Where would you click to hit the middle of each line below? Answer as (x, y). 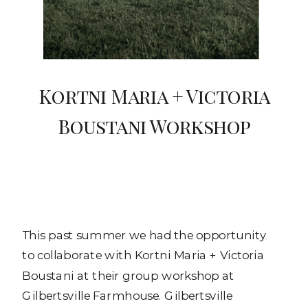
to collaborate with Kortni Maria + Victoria (143, 255)
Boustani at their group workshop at (128, 275)
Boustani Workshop (154, 126)
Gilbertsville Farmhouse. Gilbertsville (127, 295)
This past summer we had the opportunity (145, 234)
